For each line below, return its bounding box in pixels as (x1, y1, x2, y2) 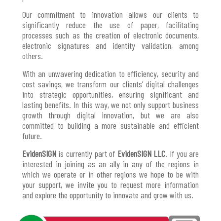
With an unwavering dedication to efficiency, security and (22, 68, 199, 79)
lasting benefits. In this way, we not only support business (22, 99, 199, 110)
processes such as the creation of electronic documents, (22, 29, 199, 40)
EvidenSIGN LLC (117, 147, 166, 159)
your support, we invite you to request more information (22, 179, 199, 190)
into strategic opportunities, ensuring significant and (22, 88, 199, 100)
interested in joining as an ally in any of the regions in (22, 158, 199, 169)
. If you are (165, 147, 199, 159)
